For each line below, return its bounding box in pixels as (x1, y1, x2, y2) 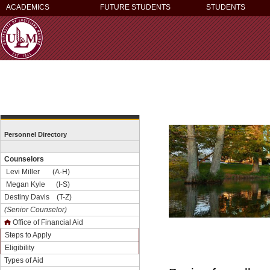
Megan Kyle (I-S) (4, 180, 70, 188)
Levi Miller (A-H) (4, 168, 70, 175)
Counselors (4, 155, 44, 163)
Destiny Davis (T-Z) (4, 193, 75, 201)
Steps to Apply (5, 231, 51, 239)
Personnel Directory (4, 131, 67, 138)
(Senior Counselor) (4, 206, 67, 213)
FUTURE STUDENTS (100, 3, 171, 11)
